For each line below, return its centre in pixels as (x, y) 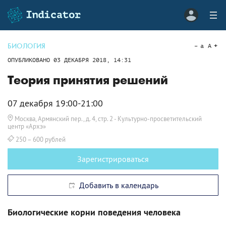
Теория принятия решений (88, 80)
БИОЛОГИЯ (26, 46)
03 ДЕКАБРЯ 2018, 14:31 (92, 60)
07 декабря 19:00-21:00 (55, 103)
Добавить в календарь (117, 185)
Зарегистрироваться (113, 159)
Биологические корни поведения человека (94, 212)
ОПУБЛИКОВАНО (31, 60)
